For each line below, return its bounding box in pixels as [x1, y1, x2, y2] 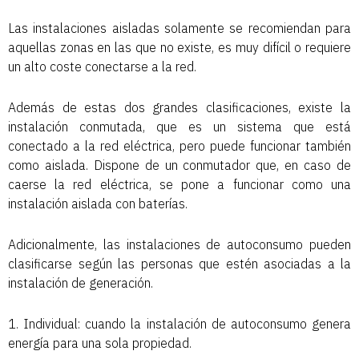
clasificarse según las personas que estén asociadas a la [8, 255, 351, 272]
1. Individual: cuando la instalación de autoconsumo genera [8, 315, 351, 332]
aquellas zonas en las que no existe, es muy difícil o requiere [8, 38, 351, 55]
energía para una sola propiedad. [8, 334, 192, 351]
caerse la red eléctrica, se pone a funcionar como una [8, 175, 351, 192]
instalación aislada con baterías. [8, 195, 188, 212]
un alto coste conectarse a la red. [8, 58, 196, 75]
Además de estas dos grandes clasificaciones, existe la [8, 99, 351, 115]
